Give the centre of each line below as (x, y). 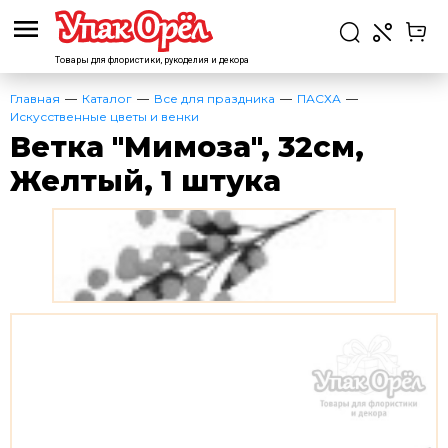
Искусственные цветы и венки (104, 116)
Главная (35, 98)
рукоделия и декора (205, 60)
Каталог (107, 98)
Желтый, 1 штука (145, 180)
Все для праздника (214, 98)
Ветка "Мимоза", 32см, (187, 146)
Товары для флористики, (108, 60)
